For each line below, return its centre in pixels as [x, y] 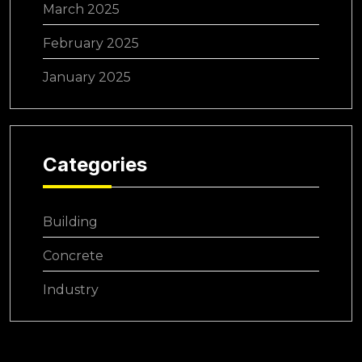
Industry [71, 290]
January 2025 [87, 77]
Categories [95, 164]
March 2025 [81, 9]
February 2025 [91, 43]
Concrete [73, 256]
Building [70, 222]
